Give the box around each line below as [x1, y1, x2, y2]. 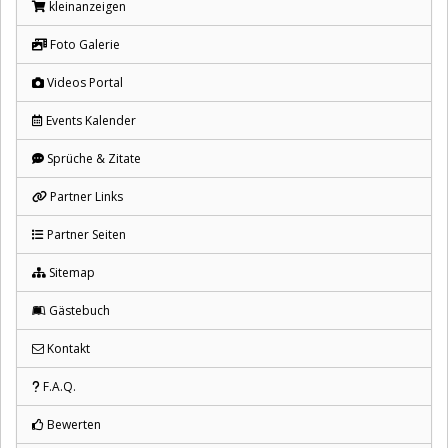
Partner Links [47, 187, 123, 205]
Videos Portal [44, 73, 123, 91]
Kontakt [44, 339, 90, 357]
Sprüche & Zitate [44, 149, 141, 167]
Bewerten [44, 415, 101, 433]
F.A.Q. [40, 377, 76, 395]
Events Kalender [43, 111, 136, 129]
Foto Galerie [47, 35, 120, 53]
